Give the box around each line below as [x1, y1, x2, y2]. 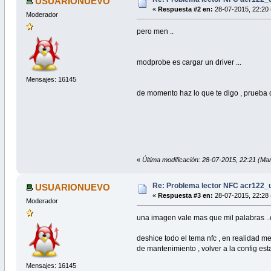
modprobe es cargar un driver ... [137, 58, 242, 67]
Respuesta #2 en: [157, 5, 213, 13]
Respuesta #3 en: [157, 192, 213, 200]
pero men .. [137, 27, 174, 36]
